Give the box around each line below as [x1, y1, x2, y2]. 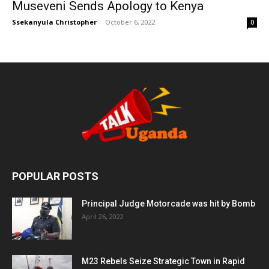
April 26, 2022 [82, 212, 124, 222]
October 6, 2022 [105, 17, 156, 27]
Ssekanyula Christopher [12, 17, 97, 27]
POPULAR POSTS [12, 170, 98, 183]
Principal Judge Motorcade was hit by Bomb [82, 199, 255, 209]
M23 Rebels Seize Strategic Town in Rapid [82, 256, 245, 267]
